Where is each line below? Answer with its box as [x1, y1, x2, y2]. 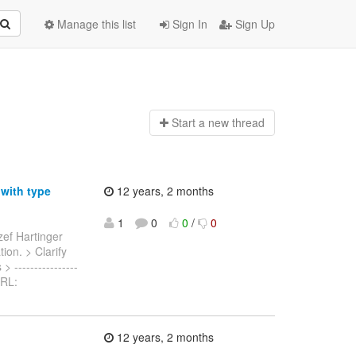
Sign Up [232, 16, 275, 32]
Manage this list [54, 16, 136, 32]
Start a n [171, 114, 215, 131]
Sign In [169, 16, 207, 32]
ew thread [214, 114, 265, 131]
